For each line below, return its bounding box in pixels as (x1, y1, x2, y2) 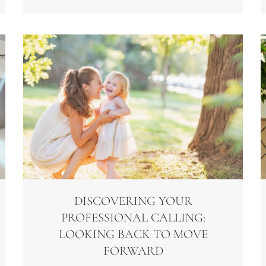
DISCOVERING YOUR (74, 194, 192, 209)
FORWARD (103, 243, 163, 259)
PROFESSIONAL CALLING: (61, 210, 205, 226)
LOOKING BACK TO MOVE (58, 227, 208, 242)
